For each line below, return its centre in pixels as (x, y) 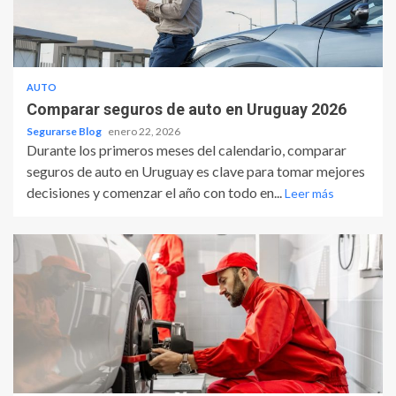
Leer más (309, 194)
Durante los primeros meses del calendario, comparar (187, 150)
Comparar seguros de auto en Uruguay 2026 (187, 110)
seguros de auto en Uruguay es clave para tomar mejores (196, 171)
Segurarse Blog (65, 132)
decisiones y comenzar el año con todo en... (156, 193)
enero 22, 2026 (144, 132)
